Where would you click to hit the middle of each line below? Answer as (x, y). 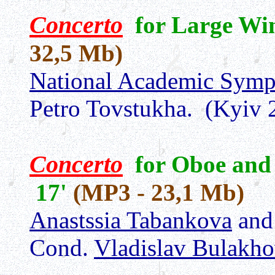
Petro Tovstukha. (111, 108)
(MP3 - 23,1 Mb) (159, 192)
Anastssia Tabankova (131, 220)
